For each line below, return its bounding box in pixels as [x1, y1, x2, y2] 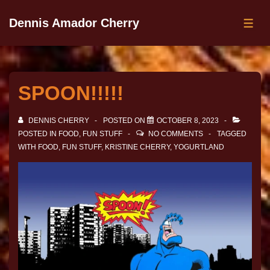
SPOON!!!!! [18, 82, 124, 104]
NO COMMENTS [148, 130, 203, 138]
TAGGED [217, 130, 246, 138]
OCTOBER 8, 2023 [157, 116, 219, 125]
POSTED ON [103, 116, 147, 125]
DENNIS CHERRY [28, 116, 89, 125]
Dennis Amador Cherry [9, 16, 139, 30]
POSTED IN [18, 130, 58, 138]
